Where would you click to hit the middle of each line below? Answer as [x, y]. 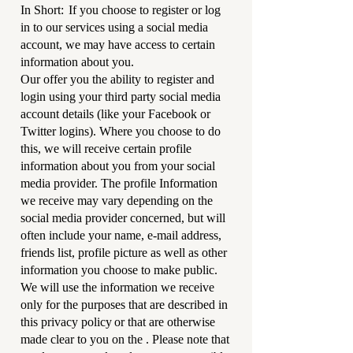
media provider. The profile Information [119, 183]
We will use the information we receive [117, 287]
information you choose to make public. [122, 270]
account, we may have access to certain [118, 45]
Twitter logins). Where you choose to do [121, 131]
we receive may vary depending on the [117, 201]
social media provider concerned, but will [123, 218]
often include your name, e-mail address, [121, 235]
